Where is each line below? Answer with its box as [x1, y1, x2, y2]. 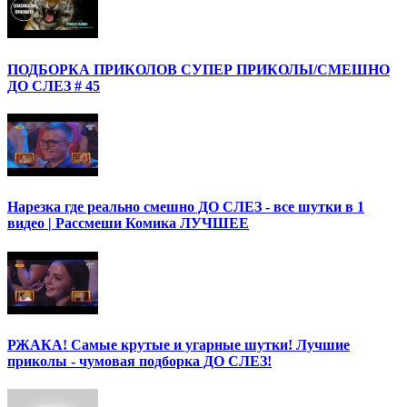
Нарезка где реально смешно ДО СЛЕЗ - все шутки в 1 [7, 199, 364, 215]
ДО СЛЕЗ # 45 [7, 77, 100, 94]
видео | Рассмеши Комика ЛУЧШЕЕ [7, 215, 249, 232]
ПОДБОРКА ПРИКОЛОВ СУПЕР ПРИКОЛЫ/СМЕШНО [7, 61, 390, 77]
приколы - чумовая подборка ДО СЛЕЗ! [7, 352, 272, 369]
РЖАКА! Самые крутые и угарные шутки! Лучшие [7, 336, 350, 352]
